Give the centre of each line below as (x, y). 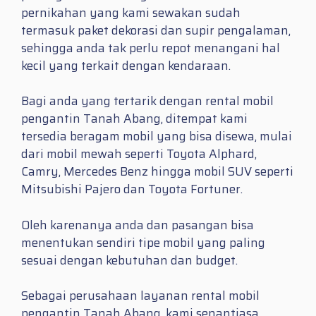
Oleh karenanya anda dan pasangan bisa (138, 225)
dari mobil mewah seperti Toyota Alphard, (139, 154)
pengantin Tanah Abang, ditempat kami (134, 119)
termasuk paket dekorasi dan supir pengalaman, (156, 30)
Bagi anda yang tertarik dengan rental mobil (147, 101)
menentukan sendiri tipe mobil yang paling (143, 242)
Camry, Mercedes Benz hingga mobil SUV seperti (157, 172)
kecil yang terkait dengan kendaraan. (126, 65)
